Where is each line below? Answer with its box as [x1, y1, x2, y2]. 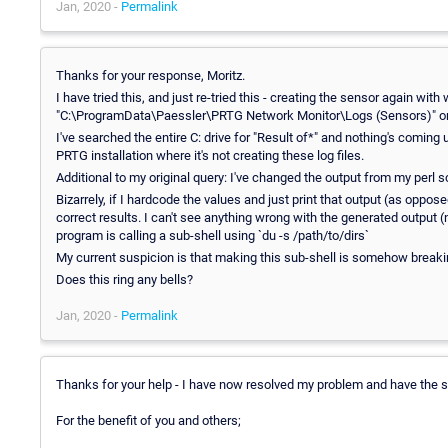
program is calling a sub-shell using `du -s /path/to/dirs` [56, 227, 369, 243]
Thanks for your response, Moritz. [56, 67, 245, 83]
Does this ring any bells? [56, 271, 193, 287]
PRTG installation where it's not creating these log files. [56, 147, 364, 163]
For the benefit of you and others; [56, 412, 241, 428]
